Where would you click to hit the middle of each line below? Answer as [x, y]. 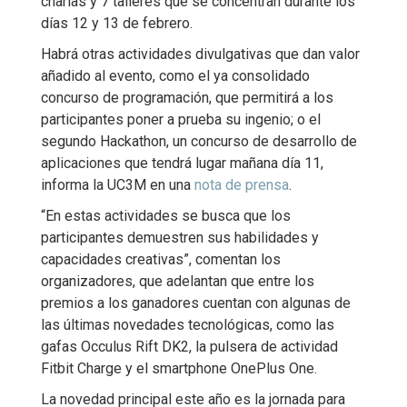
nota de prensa [242, 185]
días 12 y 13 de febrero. [117, 23]
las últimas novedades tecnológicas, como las [188, 325]
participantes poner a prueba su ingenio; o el [181, 119]
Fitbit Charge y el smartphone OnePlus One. [179, 368]
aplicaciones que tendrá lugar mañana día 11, [182, 163]
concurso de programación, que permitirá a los [187, 98]
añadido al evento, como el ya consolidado [175, 76]
